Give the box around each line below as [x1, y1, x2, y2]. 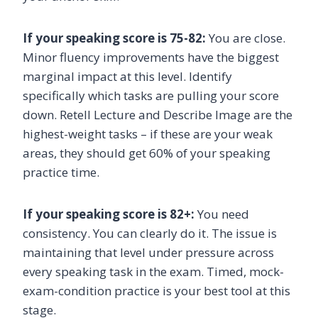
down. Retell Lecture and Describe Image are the [23, 106, 292, 123]
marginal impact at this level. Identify [23, 67, 232, 84]
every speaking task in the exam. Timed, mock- [23, 263, 284, 280]
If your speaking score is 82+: [23, 205, 194, 222]
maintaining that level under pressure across [23, 243, 274, 261]
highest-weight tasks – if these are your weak [23, 125, 273, 142]
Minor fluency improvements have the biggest [23, 48, 279, 65]
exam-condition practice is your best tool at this [23, 282, 290, 299]
